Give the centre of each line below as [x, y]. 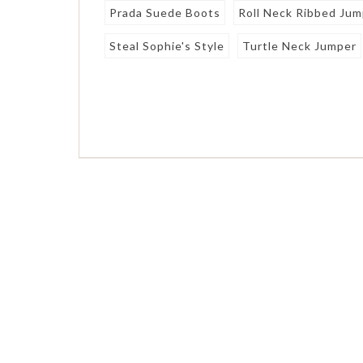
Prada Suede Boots [165, 12]
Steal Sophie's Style [167, 45]
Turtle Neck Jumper [300, 45]
